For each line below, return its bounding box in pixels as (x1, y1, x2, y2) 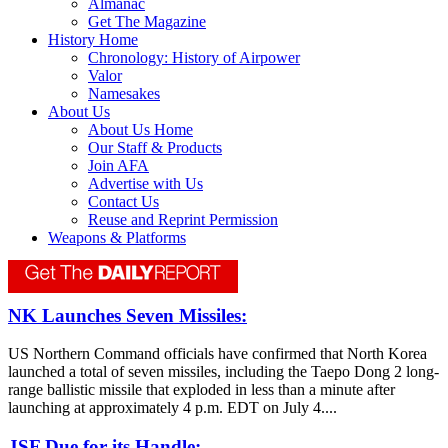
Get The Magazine (88, 13, 206, 31)
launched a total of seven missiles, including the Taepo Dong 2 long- (8, 363, 439, 381)
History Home (48, 31, 138, 49)
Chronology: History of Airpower (88, 49, 300, 67)
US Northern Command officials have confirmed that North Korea (8, 345, 427, 363)
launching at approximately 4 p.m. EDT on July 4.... (8, 399, 337, 417)
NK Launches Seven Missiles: (8, 304, 247, 326)
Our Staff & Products (88, 139, 222, 157)
